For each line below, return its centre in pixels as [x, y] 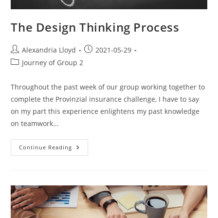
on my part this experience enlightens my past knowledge [105, 111]
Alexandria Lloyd [49, 50]
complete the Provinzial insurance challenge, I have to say [105, 99]
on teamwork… [35, 123]
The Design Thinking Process [95, 27]
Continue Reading [46, 147]
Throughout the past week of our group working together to [108, 87]
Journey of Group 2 [53, 62]
